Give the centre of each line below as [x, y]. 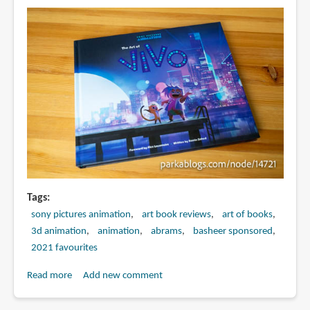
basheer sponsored [232, 232]
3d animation [58, 232]
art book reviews [176, 215]
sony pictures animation [81, 215]
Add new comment [122, 276]
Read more [49, 276]
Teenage [89, 8]
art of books [247, 215]
